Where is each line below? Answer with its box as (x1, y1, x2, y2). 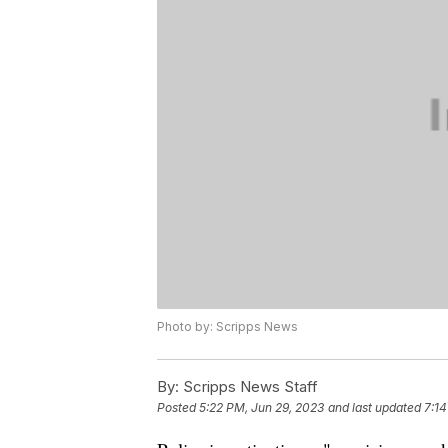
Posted (157, 400, 199, 416)
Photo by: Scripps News (157, 319, 298, 335)
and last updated (328, 400, 421, 416)
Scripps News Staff (179, 377, 318, 397)
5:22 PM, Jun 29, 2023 (199, 400, 324, 416)
